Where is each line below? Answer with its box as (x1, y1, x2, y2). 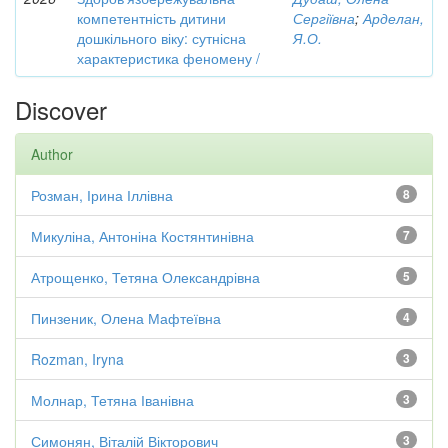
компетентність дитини (77, 8, 226, 28)
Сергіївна (293, 8, 355, 28)
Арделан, (363, 8, 424, 28)
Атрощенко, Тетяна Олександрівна (31, 267, 260, 287)
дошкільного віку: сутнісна (77, 28, 246, 48)
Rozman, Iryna (31, 349, 124, 369)
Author (31, 144, 73, 164)
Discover (15, 92, 107, 127)
